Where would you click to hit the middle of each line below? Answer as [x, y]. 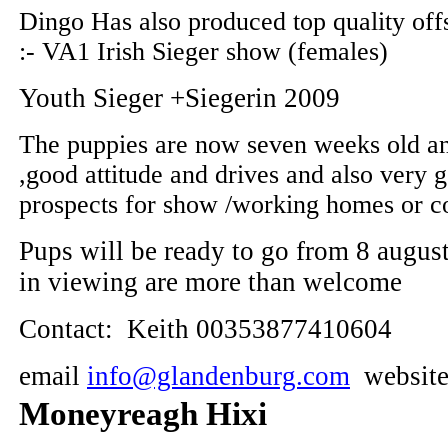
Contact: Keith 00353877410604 [209, 329]
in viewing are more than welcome [210, 282]
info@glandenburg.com [218, 376]
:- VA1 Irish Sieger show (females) [203, 51]
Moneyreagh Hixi [143, 414]
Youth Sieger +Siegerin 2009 [179, 98]
